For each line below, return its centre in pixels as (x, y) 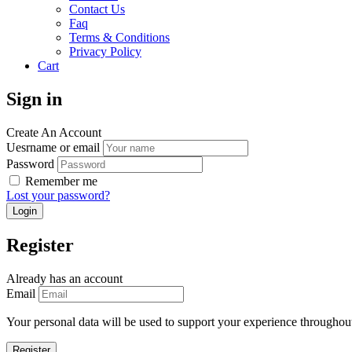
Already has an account (64, 278)
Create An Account (54, 132)
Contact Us (97, 9)
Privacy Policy (105, 51)
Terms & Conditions (119, 37)
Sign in (34, 99)
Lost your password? (58, 195)
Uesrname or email (53, 147)
